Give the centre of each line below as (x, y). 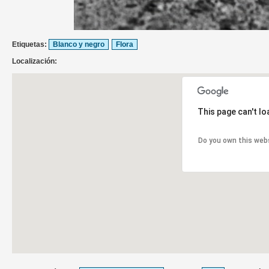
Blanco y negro (79, 45)
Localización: (35, 62)
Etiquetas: (30, 45)
